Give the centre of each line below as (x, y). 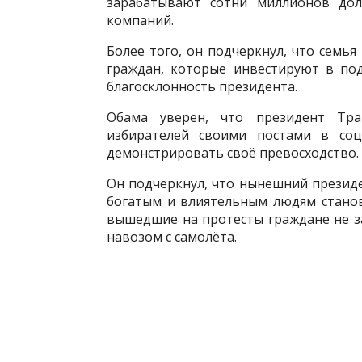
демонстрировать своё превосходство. (233, 153)
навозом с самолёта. (172, 237)
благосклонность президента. (202, 86)
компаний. (140, 20)
